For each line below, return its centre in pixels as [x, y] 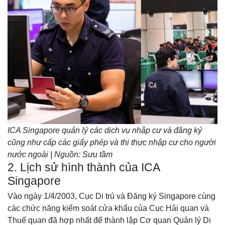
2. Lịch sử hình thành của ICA [84, 167]
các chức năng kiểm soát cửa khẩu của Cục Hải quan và [108, 208]
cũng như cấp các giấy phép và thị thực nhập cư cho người [112, 142]
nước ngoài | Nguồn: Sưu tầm [60, 154]
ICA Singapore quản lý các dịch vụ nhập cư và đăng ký [105, 130]
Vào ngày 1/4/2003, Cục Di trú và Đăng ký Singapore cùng [111, 196]
